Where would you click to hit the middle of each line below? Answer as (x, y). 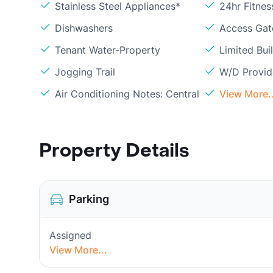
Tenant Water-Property (108, 50)
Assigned (70, 235)
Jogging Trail (85, 72)
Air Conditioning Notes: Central (127, 94)
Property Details (114, 151)
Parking (89, 199)
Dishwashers (84, 28)
